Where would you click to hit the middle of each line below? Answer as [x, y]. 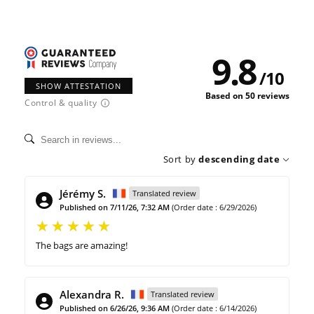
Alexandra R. [92, 295]
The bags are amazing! [82, 246]
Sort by [179, 159]
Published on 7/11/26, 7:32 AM [115, 207]
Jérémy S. [83, 194]
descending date [239, 159]
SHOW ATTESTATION [78, 86]
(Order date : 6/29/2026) [214, 207]
